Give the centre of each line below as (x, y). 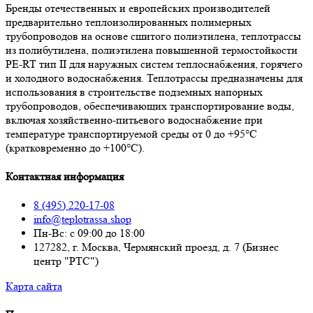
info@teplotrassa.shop (82, 219)
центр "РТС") (66, 261)
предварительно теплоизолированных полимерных (129, 22)
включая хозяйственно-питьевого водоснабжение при (134, 119)
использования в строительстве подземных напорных (134, 92)
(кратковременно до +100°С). (75, 147)
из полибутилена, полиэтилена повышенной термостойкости (152, 50)
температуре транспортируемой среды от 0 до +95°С (131, 133)
